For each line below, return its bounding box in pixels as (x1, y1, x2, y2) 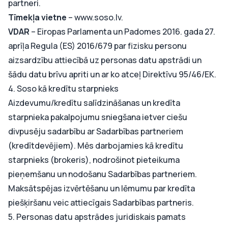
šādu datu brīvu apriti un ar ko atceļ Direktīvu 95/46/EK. (8, 69, 216, 80)
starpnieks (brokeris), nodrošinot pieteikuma (8, 154, 180, 165)
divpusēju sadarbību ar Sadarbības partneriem (8, 126, 183, 137)
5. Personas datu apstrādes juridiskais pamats (8, 211, 186, 222)
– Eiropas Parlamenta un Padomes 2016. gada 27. (30, 26, 215, 37)
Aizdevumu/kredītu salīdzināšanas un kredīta (8, 97, 180, 108)
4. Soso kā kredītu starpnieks (8, 83, 119, 94)
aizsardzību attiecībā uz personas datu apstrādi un (8, 54, 202, 66)
